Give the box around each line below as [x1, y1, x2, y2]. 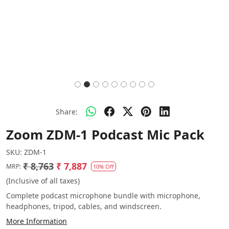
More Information [6, 216, 67, 226]
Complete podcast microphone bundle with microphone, [6, 191, 200, 200]
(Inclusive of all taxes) [6, 176, 80, 186]
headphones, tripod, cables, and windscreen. [6, 201, 162, 211]
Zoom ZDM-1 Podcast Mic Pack [6, 126, 204, 144]
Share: [55, 106, 78, 117]
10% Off [93, 163, 114, 170]
